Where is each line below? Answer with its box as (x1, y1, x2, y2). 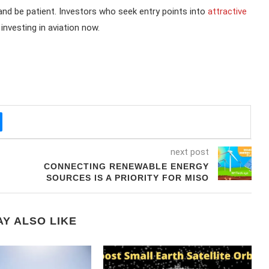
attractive (208, 5, 247, 17)
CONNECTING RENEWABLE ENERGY (43, 161, 209, 171)
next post (170, 146, 209, 157)
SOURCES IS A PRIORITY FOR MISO (46, 172, 209, 183)
